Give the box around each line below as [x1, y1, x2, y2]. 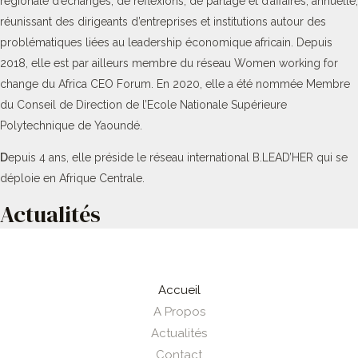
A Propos [153, 304, 205, 319]
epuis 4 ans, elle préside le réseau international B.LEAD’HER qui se [8, 151, 348, 164]
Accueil [157, 283, 201, 297]
